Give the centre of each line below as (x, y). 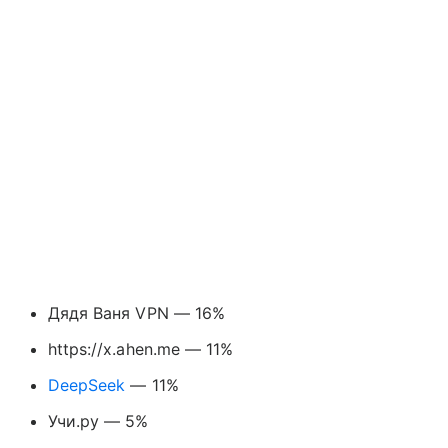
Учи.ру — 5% (98, 421)
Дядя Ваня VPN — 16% (136, 313)
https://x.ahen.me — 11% (141, 349)
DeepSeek (87, 385)
